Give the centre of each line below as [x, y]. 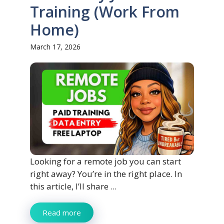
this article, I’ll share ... [73, 186]
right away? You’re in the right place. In [106, 173]
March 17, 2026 [55, 47]
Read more [62, 212]
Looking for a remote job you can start [105, 161]
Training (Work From [105, 12]
